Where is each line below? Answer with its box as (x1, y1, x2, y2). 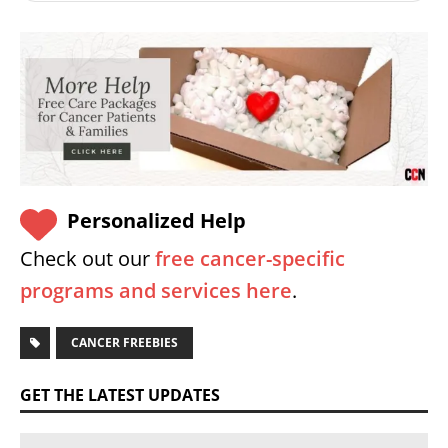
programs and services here (20, 277, 292, 305)
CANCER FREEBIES (71, 334, 178, 352)
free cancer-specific (155, 245, 345, 273)
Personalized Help (67, 207, 246, 235)
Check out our (20, 245, 155, 273)
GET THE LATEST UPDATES (20, 384, 220, 407)
